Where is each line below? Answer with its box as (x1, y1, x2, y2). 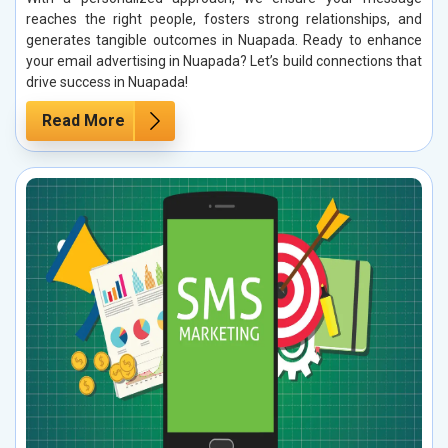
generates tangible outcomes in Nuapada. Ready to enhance (26, 31, 422, 48)
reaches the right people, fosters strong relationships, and (26, 10, 422, 27)
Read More (42, 110, 125, 130)
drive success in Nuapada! (26, 73, 188, 90)
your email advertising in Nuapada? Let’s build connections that (26, 52, 422, 69)
